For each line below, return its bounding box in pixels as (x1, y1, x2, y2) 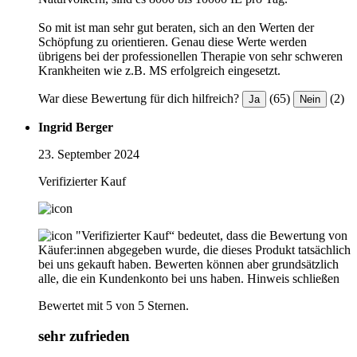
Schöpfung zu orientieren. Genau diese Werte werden (38, 34, 307, 49)
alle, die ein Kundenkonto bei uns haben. (38, 271, 244, 285)
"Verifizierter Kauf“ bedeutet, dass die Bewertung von (76, 228, 347, 242)
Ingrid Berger (38, 120, 113, 134)
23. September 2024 (38, 147, 139, 161)
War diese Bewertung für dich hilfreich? (38, 91, 239, 105)
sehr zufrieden (38, 328, 130, 345)
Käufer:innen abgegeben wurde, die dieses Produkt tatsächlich (38, 242, 351, 257)
